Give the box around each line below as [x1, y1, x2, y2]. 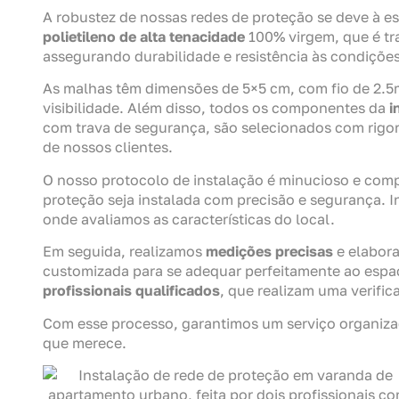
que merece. [43, 333, 126, 352]
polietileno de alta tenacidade [43, 27, 245, 45]
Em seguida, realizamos [43, 242, 206, 261]
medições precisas [206, 242, 333, 261]
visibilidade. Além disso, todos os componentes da [43, 99, 389, 118]
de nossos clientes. [43, 138, 173, 157]
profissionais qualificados [43, 281, 220, 300]
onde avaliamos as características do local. [43, 209, 335, 228]
